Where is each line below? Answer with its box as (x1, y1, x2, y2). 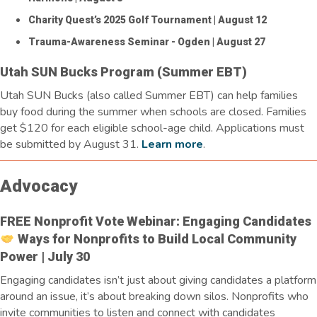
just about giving (127, 272, 207, 288)
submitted (16, 136, 66, 152)
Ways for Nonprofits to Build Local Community (14, 231, 296, 246)
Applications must (216, 120, 304, 136)
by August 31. (66, 136, 139, 152)
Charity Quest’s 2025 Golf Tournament (28, 13, 212, 25)
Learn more (142, 136, 203, 152)
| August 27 (210, 35, 265, 47)
